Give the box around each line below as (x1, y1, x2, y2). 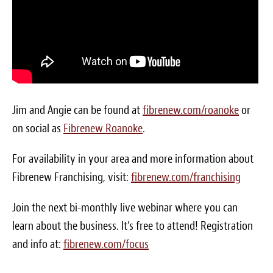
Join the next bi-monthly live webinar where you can (12, 200, 238, 215)
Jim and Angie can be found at (12, 102, 143, 118)
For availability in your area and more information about (12, 151, 253, 166)
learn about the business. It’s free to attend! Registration (12, 218, 253, 233)
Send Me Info (16, 57, 80, 73)
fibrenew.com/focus (63, 236, 149, 252)
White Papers (23, 29, 74, 43)
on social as (12, 121, 63, 136)
